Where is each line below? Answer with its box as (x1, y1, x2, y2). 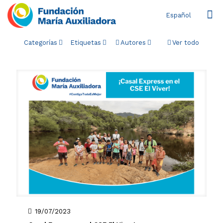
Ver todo (172, 39, 199, 46)
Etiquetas (70, 39, 101, 46)
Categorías (24, 39, 57, 46)
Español (166, 11, 191, 19)
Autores (120, 39, 146, 46)
